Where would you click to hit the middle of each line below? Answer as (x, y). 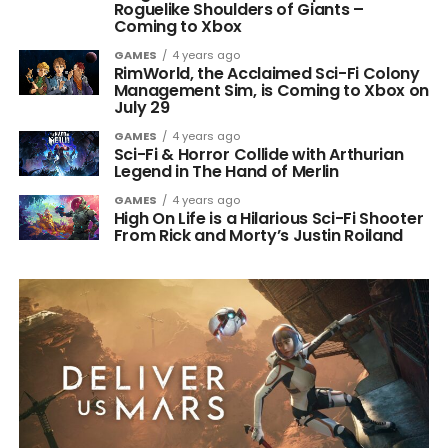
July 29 (141, 107)
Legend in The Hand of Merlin (226, 171)
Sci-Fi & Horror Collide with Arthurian (258, 154)
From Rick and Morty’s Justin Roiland (258, 235)
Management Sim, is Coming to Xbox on (271, 90)
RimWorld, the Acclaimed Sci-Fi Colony (266, 73)
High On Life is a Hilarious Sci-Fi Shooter (268, 218)
